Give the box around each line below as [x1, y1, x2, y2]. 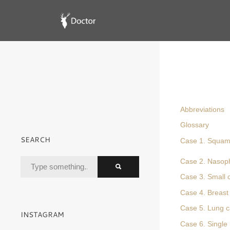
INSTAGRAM [21, 210, 64, 219]
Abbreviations [180, 105, 224, 113]
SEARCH [21, 135, 50, 144]
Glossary [180, 121, 209, 129]
